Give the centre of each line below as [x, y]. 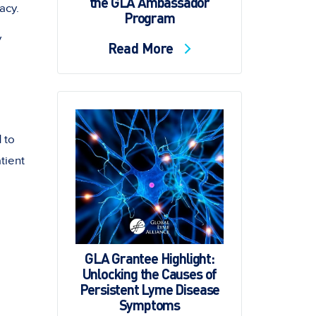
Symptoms [150, 304]
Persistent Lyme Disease [150, 289]
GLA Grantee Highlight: [149, 258]
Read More [142, 48]
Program [150, 18]
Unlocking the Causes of [150, 273]
